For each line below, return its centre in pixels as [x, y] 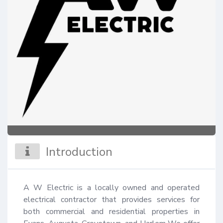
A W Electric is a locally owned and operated [111, 188]
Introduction [79, 152]
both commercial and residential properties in [111, 212]
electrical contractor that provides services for [111, 200]
